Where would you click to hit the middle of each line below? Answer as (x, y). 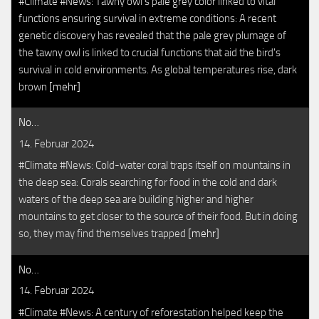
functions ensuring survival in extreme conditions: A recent (147, 18)
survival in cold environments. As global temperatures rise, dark (158, 69)
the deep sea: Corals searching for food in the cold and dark (148, 182)
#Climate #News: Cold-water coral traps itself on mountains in (155, 165)
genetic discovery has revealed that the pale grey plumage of (152, 35)
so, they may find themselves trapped (103, 234)
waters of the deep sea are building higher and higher (136, 199)
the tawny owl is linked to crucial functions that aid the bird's (150, 52)
